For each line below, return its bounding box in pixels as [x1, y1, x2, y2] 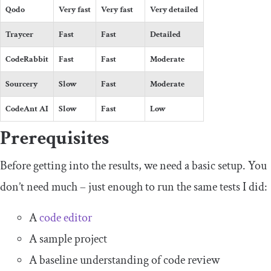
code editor [39, 210, 92, 226]
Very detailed [150, 4, 198, 16]
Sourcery [5, 79, 38, 90]
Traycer [5, 29, 33, 41]
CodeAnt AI [5, 103, 48, 115]
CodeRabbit [5, 54, 48, 65]
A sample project [29, 231, 107, 247]
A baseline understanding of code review [29, 252, 220, 269]
